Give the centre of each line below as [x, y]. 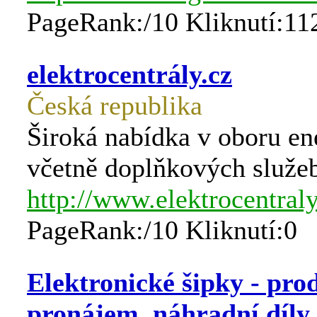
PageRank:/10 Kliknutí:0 [162, 230]
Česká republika [115, 105]
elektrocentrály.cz [129, 74]
